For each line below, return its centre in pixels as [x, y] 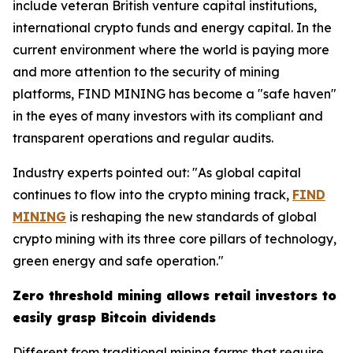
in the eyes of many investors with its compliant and [168, 116]
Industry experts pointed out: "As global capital [157, 173]
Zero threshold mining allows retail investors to [175, 296]
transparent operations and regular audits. [143, 138]
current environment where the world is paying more [171, 50]
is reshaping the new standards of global [191, 217]
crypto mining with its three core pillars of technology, [175, 239]
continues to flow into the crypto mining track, [152, 195]
